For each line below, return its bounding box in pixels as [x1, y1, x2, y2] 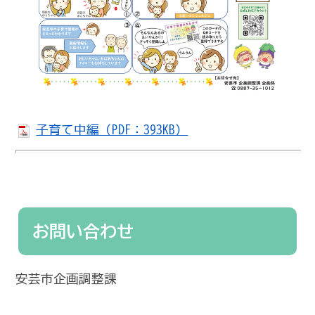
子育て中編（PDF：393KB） [36, 124, 188, 136]
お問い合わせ [32, 222, 134, 240]
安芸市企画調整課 [15, 272, 117, 285]
